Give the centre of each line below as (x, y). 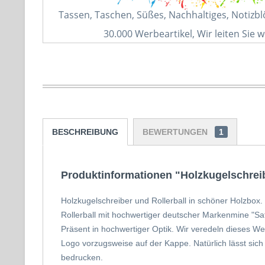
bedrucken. (82, 257)
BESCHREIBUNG (85, 132)
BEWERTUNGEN (176, 132)
